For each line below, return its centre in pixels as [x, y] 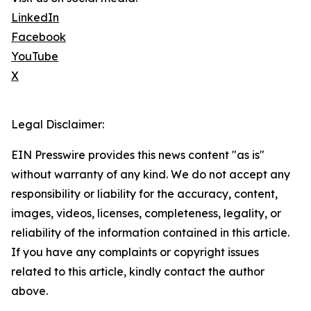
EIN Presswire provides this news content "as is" [138, 155]
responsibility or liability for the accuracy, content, [144, 194]
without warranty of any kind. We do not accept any [151, 175]
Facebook [39, 37]
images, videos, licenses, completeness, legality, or [146, 213]
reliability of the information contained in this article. [150, 233]
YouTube [35, 57]
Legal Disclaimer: [58, 125]
